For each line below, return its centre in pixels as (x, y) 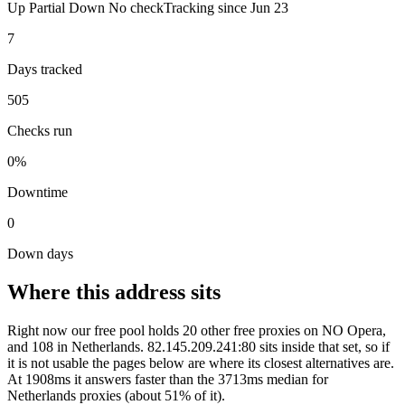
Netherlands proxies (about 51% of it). (116, 395)
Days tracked (45, 69)
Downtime (38, 192)
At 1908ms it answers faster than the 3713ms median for (168, 379)
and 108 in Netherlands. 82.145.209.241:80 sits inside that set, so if (198, 346)
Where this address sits (114, 292)
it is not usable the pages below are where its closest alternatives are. (201, 363)
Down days (40, 253)
